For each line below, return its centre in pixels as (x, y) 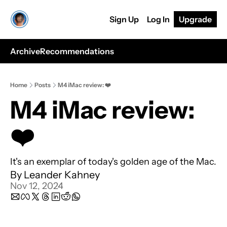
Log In (158, 19)
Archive (25, 51)
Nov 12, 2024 (37, 186)
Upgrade (195, 19)
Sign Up (124, 19)
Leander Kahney (62, 175)
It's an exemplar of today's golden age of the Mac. (113, 162)
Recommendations (77, 51)
